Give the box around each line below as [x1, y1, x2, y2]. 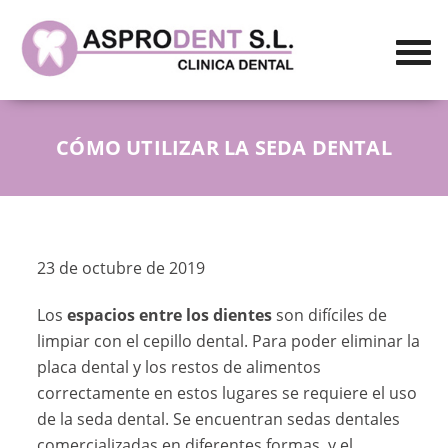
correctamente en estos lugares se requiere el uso [37, 382, 418, 405]
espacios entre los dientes [67, 304, 273, 327]
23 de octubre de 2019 [37, 257, 206, 280]
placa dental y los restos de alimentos [37, 356, 322, 379]
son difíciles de [272, 304, 388, 327]
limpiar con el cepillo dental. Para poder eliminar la [37, 330, 421, 353]
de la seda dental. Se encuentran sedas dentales [37, 408, 401, 431]
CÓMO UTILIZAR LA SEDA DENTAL [56, 134, 392, 161]
